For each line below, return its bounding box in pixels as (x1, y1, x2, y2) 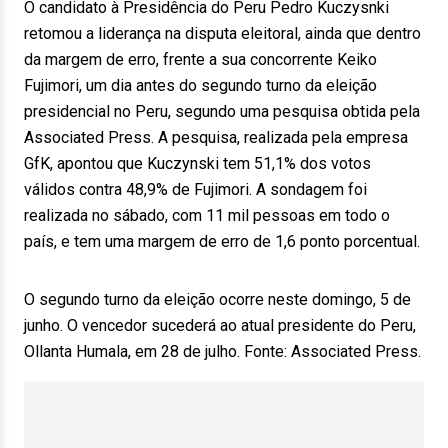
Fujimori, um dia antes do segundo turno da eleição (24, 76, 377, 95)
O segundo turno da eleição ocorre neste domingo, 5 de (24, 290, 411, 309)
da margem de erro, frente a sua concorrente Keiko (24, 50, 377, 69)
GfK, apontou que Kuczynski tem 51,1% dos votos (24, 154, 371, 173)
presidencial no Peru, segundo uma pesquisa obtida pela (24, 102, 420, 121)
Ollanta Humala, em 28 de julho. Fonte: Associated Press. (24, 342, 421, 361)
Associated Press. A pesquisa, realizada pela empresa (24, 128, 408, 147)
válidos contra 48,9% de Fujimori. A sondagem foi (24, 180, 367, 199)
